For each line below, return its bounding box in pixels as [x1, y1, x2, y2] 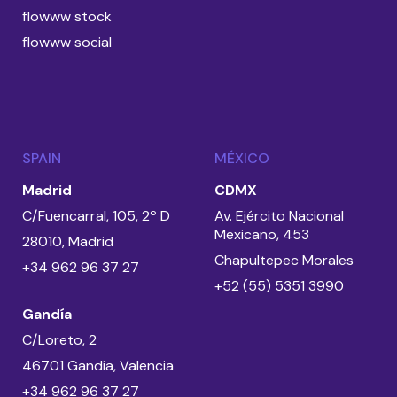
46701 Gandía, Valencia [22, 355, 174, 375]
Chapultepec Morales [214, 250, 354, 269]
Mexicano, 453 [214, 224, 309, 244]
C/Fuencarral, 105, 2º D [22, 206, 170, 225]
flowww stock [22, 6, 112, 26]
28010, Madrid [22, 231, 113, 251]
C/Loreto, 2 [22, 330, 97, 349]
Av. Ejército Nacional [214, 206, 344, 225]
